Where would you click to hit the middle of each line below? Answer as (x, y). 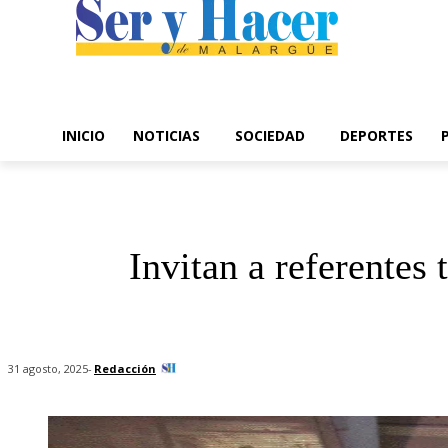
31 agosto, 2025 (48, 369)
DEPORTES (376, 135)
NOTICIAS (166, 135)
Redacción (125, 368)
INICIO (83, 135)
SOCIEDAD (270, 135)
